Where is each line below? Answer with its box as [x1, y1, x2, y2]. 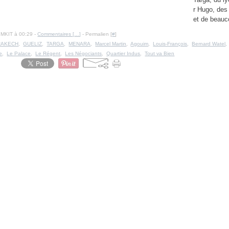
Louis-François [153, 41, 188, 47]
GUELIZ [23, 41, 42, 47]
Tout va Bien [145, 51, 175, 56]
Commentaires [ [37, 31, 75, 37]
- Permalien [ [81, 31, 112, 37]
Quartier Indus [106, 51, 141, 56]
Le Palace [7, 51, 31, 56]
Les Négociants [65, 51, 102, 56]
